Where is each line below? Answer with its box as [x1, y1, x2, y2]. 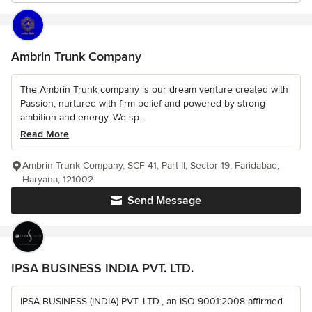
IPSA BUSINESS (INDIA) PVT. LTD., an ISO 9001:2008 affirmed [20, 295, 283, 307]
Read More [20, 128, 69, 140]
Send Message [127, 194, 201, 208]
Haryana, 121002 [22, 173, 93, 185]
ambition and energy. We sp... [20, 111, 146, 123]
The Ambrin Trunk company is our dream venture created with [20, 84, 288, 95]
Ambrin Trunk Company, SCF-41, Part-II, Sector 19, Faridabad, [22, 159, 279, 171]
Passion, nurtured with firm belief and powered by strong [20, 97, 265, 109]
